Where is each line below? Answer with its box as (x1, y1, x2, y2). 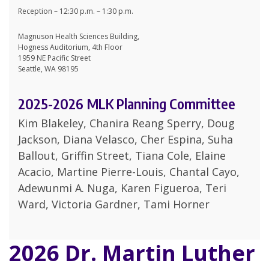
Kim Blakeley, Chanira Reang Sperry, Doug (18, 116, 235, 131)
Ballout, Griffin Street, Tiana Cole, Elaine (18, 148, 226, 163)
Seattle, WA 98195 (18, 64, 79, 74)
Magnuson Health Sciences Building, (18, 31, 139, 42)
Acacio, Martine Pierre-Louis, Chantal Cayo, (18, 165, 240, 180)
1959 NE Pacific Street (18, 53, 91, 64)
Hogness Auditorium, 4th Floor (18, 42, 122, 53)
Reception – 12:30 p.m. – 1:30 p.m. (18, 6, 133, 17)
